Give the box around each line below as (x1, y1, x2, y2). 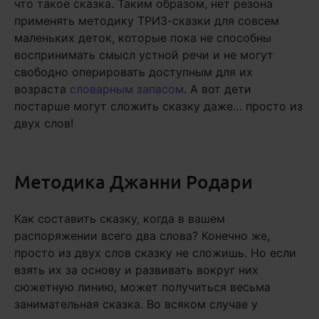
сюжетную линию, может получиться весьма (14, 280, 271, 294)
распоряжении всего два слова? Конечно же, (14, 229, 270, 243)
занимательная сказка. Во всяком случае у (14, 297, 258, 311)
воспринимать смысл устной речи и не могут (14, 48, 273, 62)
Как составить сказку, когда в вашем (14, 211, 225, 226)
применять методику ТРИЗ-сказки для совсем (14, 14, 279, 28)
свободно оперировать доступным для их (14, 65, 253, 79)
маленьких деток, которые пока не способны (14, 31, 271, 45)
